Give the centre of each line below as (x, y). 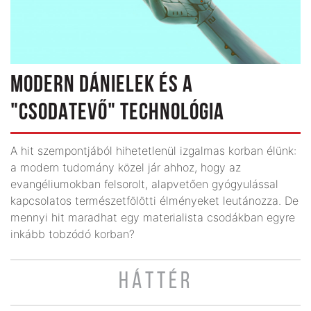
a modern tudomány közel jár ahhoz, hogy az (126, 168)
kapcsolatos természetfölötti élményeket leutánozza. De (154, 201)
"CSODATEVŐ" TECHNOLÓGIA (117, 114)
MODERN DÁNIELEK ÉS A (102, 86)
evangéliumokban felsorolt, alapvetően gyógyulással (144, 184)
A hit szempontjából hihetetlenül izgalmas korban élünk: (153, 151)
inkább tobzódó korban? (73, 234)
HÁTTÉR (155, 283)
